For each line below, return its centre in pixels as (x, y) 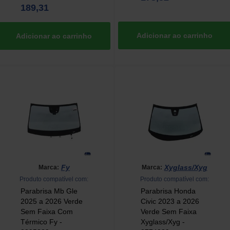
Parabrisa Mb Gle (49, 191)
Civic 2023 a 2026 (170, 202)
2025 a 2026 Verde (51, 202)
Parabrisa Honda (168, 191)
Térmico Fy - (41, 222)
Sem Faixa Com (46, 212)
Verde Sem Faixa (168, 212)
